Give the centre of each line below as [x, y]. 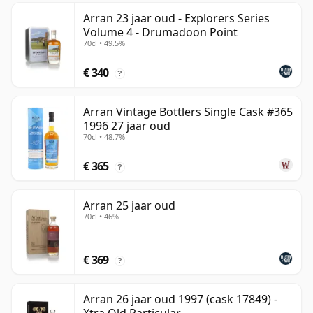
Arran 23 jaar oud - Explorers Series [176, 19]
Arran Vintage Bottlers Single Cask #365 [188, 112]
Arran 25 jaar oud [129, 206]
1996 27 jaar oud [127, 126]
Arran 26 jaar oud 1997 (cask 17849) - [180, 299]
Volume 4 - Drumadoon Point [160, 32]
